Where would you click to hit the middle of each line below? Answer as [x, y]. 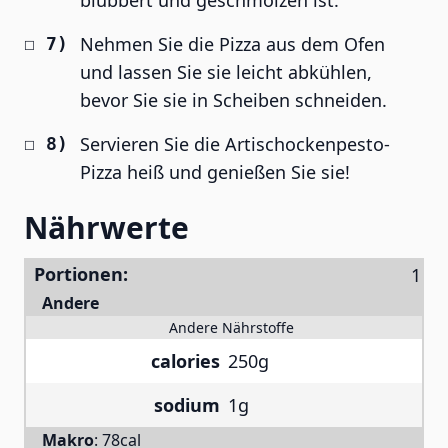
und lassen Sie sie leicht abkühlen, [226, 72]
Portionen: [81, 274]
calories [185, 361]
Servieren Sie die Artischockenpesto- [235, 144]
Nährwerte [106, 227]
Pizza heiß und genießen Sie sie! [215, 172]
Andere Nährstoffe [231, 327]
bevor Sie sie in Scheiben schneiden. [233, 100]
